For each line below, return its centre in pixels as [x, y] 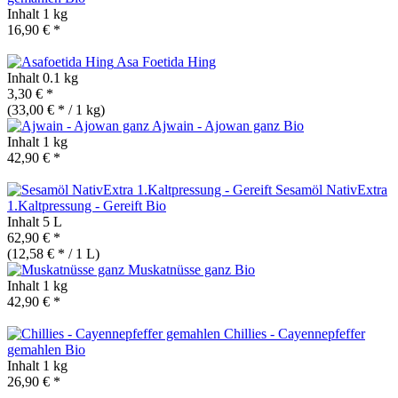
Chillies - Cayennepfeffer [295, 333]
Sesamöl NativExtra [331, 189]
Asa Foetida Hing [166, 61]
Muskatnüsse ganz [181, 269]
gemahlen [36, 349]
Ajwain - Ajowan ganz [218, 125]
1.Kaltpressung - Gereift [76, 205]
